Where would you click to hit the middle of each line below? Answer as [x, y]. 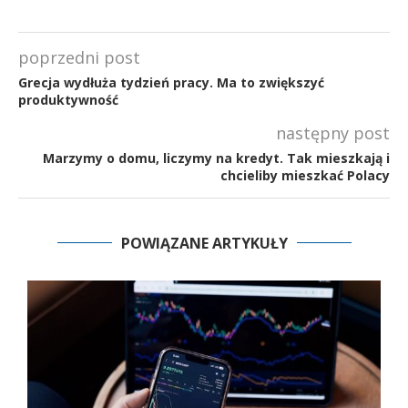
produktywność [68, 99]
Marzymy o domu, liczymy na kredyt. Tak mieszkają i [216, 158]
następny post [333, 133]
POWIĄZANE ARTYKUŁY [204, 243]
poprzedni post [79, 57]
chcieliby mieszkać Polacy [305, 175]
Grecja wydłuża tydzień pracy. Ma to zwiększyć [171, 82]
